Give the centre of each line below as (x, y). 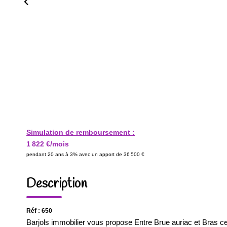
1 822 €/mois (48, 144)
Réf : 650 (39, 211)
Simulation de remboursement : (81, 132)
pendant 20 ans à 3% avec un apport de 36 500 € (85, 154)
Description (57, 184)
